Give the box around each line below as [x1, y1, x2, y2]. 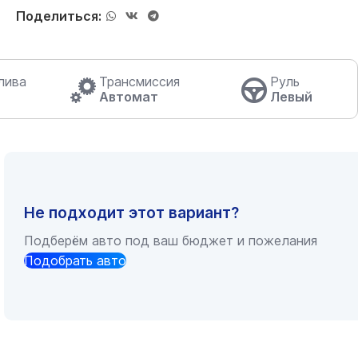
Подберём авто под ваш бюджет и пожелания [24, 232, 317, 249]
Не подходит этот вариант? [24, 202, 239, 222]
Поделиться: [16, 8, 101, 24]
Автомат [99, 88, 159, 105]
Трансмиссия [99, 73, 181, 89]
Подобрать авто [24, 252, 126, 268]
